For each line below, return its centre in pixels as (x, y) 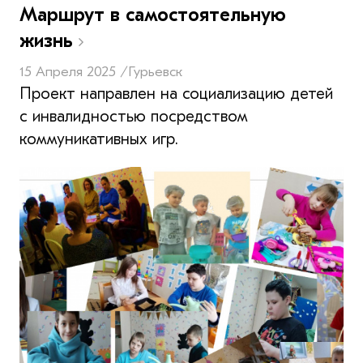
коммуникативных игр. (99, 139)
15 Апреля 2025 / (74, 71)
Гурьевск (155, 71)
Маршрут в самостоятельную (153, 14)
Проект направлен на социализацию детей (176, 93)
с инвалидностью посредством (134, 116)
